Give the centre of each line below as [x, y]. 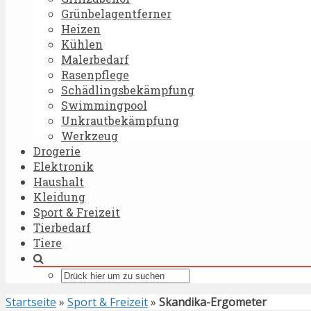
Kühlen [82, 44]
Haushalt [59, 182]
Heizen [81, 29]
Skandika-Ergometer [213, 302]
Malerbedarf [95, 59]
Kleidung [59, 197]
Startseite [31, 302]
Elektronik [64, 166]
